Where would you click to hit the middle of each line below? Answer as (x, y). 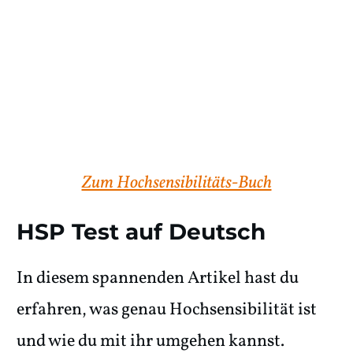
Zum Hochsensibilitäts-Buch (176, 183)
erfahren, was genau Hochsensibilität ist (167, 310)
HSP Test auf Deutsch (141, 231)
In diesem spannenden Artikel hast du (158, 278)
